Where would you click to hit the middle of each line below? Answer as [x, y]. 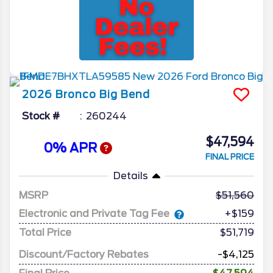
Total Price [45, 233]
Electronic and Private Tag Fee [94, 214]
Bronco [76, 95]
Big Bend [125, 95]
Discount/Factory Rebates [84, 255]
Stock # [41, 116]
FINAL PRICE [230, 157]
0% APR [72, 148]
